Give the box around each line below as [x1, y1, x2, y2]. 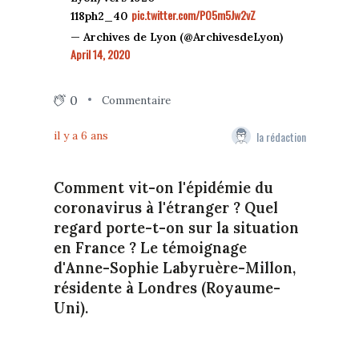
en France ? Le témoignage [53, 239, 247, 258]
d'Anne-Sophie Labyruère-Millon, [53, 259, 296, 278]
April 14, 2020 [70, 46, 130, 63]
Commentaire [101, 93, 171, 107]
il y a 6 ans [53, 128, 108, 143]
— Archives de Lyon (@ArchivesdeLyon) [70, 30, 283, 45]
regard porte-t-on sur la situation [53, 219, 299, 238]
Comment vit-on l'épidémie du [53, 179, 273, 198]
